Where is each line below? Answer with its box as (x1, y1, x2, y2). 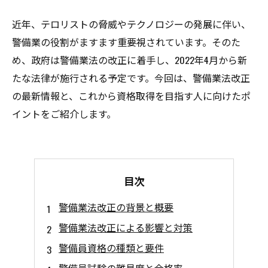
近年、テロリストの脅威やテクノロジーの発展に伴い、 (12, 17, 251, 31)
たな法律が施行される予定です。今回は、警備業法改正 (12, 71, 250, 85)
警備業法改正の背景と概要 (59, 200, 173, 214)
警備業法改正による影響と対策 (59, 220, 193, 234)
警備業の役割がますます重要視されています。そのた (12, 35, 240, 49)
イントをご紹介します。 (12, 106, 116, 121)
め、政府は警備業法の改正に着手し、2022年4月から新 (12, 53, 247, 67)
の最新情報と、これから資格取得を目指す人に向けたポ (12, 89, 251, 103)
